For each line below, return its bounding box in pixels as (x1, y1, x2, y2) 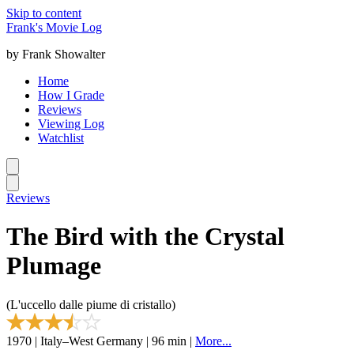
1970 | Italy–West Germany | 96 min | (6, 333, 195, 348)
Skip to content (6, 6, 81, 20)
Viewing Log (38, 117, 104, 130)
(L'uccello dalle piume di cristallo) (6, 297, 175, 311)
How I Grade (38, 88, 104, 102)
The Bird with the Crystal (6, 222, 284, 251)
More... (195, 333, 232, 348)
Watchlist (38, 131, 84, 145)
